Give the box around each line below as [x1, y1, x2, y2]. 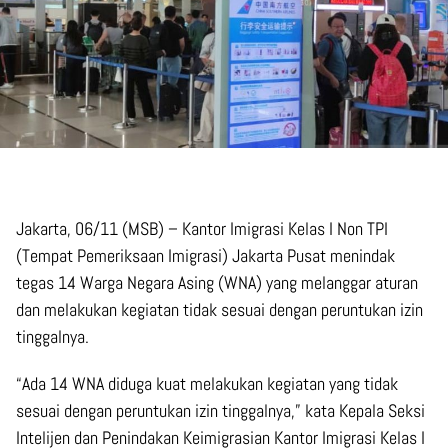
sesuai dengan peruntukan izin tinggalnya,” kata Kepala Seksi [16, 398, 425, 422]
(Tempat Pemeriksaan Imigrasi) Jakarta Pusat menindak [16, 243, 395, 267]
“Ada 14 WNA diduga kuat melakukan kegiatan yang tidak [16, 371, 398, 395]
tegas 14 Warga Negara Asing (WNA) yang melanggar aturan [16, 270, 418, 294]
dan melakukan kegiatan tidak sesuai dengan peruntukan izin [16, 297, 423, 321]
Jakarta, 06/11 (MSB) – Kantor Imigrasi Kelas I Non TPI [16, 216, 388, 240]
